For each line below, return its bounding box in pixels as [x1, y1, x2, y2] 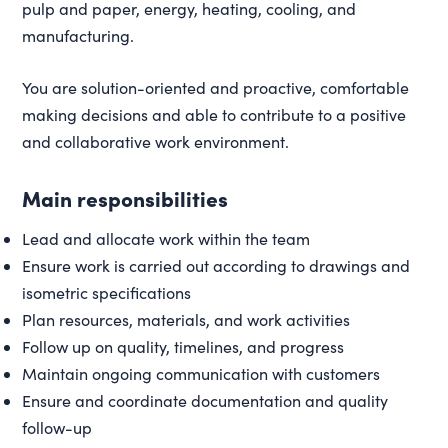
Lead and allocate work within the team [22, 227, 311, 249]
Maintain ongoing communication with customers [22, 362, 381, 384]
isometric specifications [22, 281, 192, 303]
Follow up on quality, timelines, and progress [22, 335, 345, 357]
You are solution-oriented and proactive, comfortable [22, 76, 410, 98]
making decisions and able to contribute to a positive [22, 103, 407, 125]
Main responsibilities [22, 182, 229, 212]
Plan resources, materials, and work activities [22, 308, 351, 330]
